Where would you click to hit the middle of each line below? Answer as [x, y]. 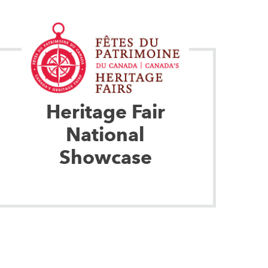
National [105, 134]
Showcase [105, 157]
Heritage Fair [105, 111]
